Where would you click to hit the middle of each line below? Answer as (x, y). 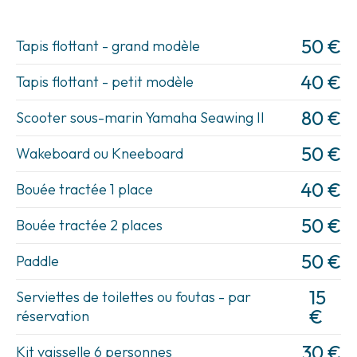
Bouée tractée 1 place (84, 189)
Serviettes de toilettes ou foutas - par (133, 297)
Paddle (37, 261)
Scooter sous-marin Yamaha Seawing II (140, 118)
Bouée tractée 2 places (89, 225)
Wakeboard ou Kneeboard (100, 153)
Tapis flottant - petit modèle (105, 82)
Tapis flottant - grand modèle (108, 46)
